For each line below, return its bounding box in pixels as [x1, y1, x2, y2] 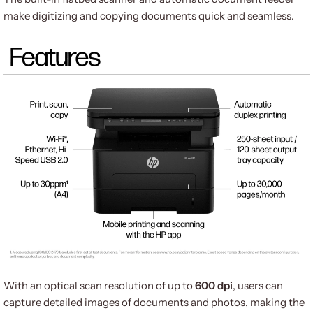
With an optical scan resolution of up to [3, 278, 195, 292]
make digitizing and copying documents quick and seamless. [3, 9, 294, 23]
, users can [233, 278, 283, 292]
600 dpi [195, 278, 233, 292]
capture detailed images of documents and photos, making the [3, 295, 305, 309]
